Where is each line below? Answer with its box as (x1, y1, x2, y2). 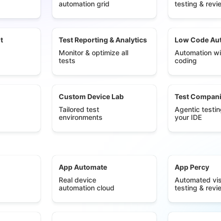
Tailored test (59, 105, 99, 113)
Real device (59, 176, 96, 184)
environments (59, 113, 103, 121)
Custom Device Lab (59, 92, 124, 101)
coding (175, 56, 197, 65)
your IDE (175, 113, 202, 121)
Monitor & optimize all (59, 48, 128, 57)
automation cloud (59, 184, 114, 192)
